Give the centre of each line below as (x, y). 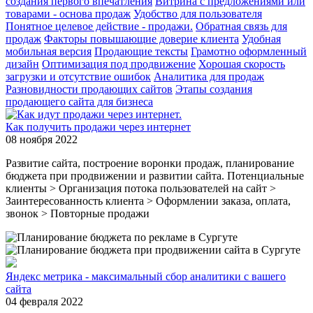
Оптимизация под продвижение (119, 64)
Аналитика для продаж (209, 76)
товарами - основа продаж (68, 13)
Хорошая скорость (242, 64)
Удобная (261, 38)
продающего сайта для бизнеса (79, 101)
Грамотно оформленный (249, 51)
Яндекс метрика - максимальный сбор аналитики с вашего (146, 276)
